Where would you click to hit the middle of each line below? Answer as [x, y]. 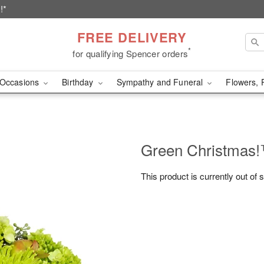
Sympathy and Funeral [161, 82]
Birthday [79, 82]
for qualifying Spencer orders [131, 53]
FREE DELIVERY [132, 37]
